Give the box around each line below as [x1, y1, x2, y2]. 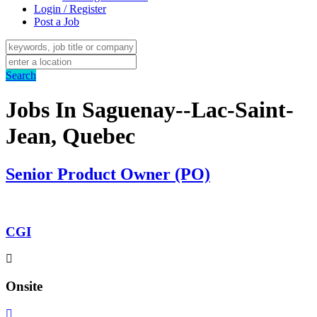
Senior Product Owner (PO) [6, 164, 210, 183]
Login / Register [34, 3, 106, 15]
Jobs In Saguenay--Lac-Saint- [6, 97, 294, 123]
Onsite [6, 278, 42, 294]
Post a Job [34, 16, 79, 28]
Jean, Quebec [6, 123, 135, 149]
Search [6, 69, 36, 81]
